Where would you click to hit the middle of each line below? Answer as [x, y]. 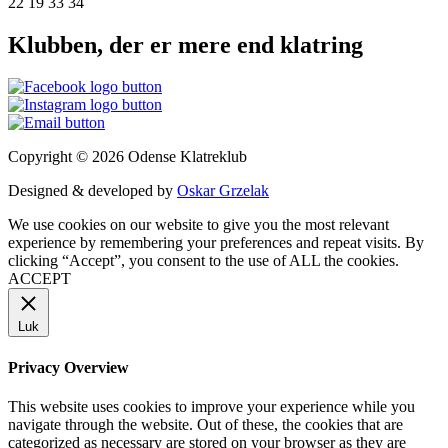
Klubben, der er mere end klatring [185, 44]
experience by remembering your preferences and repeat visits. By [216, 243]
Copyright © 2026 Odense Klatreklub [127, 157]
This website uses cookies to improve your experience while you [211, 406]
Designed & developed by [92, 191]
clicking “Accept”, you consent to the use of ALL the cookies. [203, 261]
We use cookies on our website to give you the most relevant [198, 225]
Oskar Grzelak [223, 191]
